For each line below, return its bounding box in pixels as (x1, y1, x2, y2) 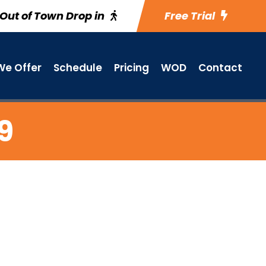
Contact (198, 61, 242, 75)
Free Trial (164, 8, 215, 23)
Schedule (53, 61, 102, 75)
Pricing (114, 61, 149, 75)
